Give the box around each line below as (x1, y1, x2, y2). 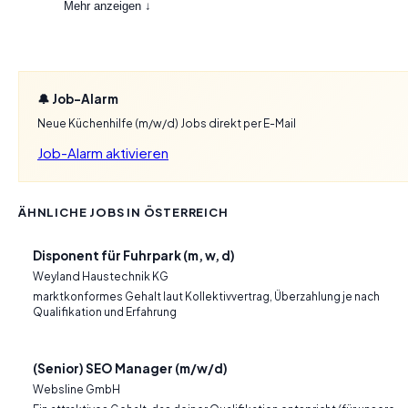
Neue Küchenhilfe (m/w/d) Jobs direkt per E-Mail (37, 117, 296, 130)
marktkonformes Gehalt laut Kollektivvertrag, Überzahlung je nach (33, 290, 380, 303)
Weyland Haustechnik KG (33, 270, 168, 283)
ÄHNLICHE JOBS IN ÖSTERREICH (18, 205, 229, 219)
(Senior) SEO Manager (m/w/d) (33, 361, 228, 376)
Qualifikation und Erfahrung (33, 305, 177, 319)
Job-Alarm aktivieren (37, 144, 168, 161)
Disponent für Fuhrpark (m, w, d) (33, 248, 235, 263)
